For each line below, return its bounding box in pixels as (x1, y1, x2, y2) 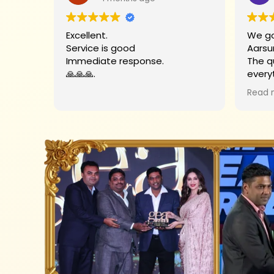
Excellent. (66, 28, 108, 42)
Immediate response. (66, 54, 164, 67)
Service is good (66, 41, 135, 54)
